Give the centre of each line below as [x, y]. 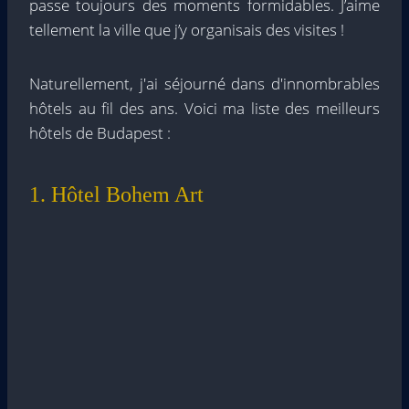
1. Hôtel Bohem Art [116, 194]
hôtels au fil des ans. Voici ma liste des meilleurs [204, 108]
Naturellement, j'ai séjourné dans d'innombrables [204, 83]
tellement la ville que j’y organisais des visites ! [187, 29]
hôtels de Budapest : [100, 132]
